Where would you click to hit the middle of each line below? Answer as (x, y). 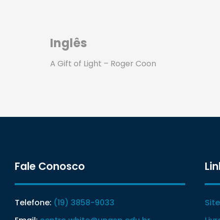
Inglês (69, 43)
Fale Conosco (50, 166)
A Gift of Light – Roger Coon (103, 63)
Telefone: (34, 202)
